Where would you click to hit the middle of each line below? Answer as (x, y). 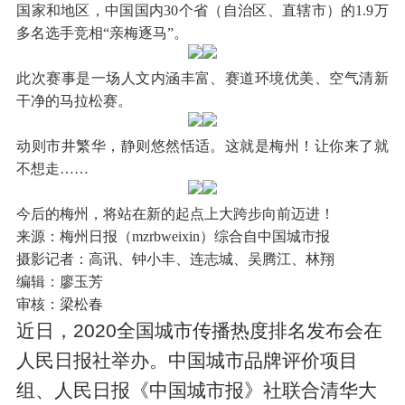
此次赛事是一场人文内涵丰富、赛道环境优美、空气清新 (202, 78)
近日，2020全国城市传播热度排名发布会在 (200, 330)
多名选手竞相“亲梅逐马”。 (103, 33)
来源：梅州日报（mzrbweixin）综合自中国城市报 (174, 236)
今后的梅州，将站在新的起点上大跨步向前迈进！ (176, 213)
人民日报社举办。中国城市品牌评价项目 (188, 360)
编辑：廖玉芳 (60, 281)
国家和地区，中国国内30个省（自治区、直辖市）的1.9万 (202, 10)
